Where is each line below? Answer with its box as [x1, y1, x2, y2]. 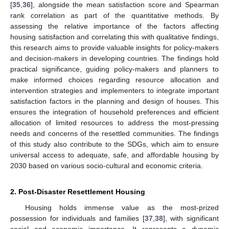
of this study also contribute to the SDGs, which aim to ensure [10, 140, 219, 148]
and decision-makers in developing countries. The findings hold [10, 54, 219, 62]
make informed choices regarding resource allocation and [10, 75, 219, 84]
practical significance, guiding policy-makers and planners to [10, 64, 219, 73]
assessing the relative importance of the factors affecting [10, 21, 219, 30]
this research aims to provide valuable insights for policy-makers [10, 43, 219, 52]
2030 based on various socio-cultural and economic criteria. [10, 161, 203, 170]
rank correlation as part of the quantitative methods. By [10, 11, 219, 19]
